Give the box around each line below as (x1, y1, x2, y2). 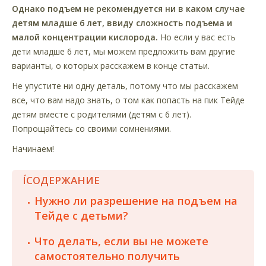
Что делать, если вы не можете (34, 233, 208, 248)
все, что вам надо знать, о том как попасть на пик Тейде (12, 94, 245, 106)
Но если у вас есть (158, 31, 236, 43)
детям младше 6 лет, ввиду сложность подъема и (12, 17, 232, 28)
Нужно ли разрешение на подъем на (34, 193, 237, 208)
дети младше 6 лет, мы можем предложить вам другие (12, 45, 235, 57)
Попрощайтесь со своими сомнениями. (12, 122, 171, 134)
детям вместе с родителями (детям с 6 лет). (12, 108, 191, 120)
